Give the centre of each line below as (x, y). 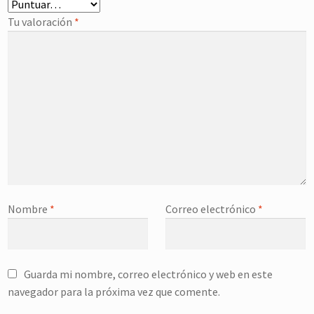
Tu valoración (41, 21)
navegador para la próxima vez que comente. (114, 291)
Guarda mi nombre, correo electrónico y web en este (148, 274)
